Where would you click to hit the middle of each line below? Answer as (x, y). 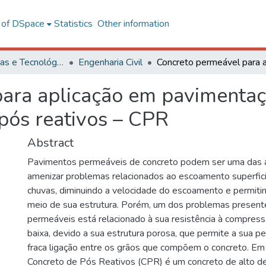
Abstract (50, 143)
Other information (133, 24)
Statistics (73, 24)
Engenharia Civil (110, 62)
